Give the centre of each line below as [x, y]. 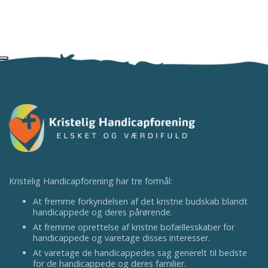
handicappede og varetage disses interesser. [121, 238]
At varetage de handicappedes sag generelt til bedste [140, 253]
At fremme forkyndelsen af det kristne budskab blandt [140, 201]
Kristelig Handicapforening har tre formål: [91, 181]
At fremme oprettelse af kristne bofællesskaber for [134, 227]
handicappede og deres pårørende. [103, 212]
